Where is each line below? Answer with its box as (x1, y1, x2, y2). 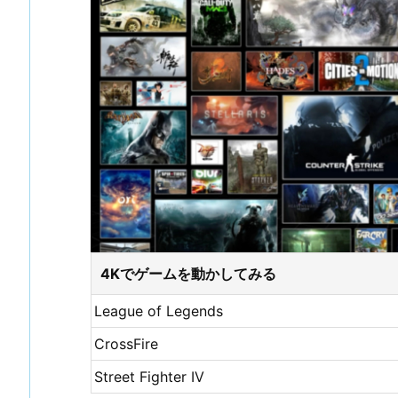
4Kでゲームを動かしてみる (100, 265, 276, 283)
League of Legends (94, 302, 224, 321)
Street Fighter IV (94, 368, 205, 386)
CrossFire (94, 335, 159, 354)
